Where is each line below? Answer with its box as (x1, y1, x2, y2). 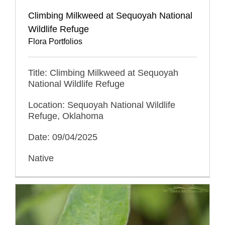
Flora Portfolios (28, 37, 82, 46)
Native (28, 153, 54, 164)
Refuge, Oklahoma (28, 111, 103, 122)
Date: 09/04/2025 (28, 132, 97, 143)
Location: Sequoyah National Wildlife (28, 100, 175, 110)
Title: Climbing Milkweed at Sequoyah (28, 68, 178, 78)
